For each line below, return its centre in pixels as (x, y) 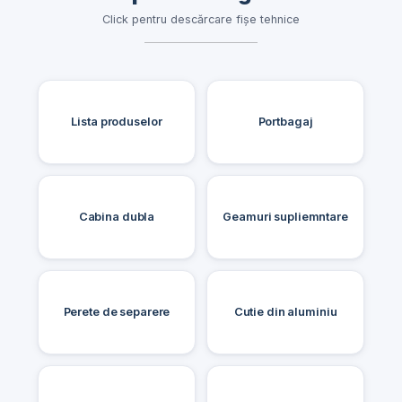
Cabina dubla (117, 216)
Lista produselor (117, 121)
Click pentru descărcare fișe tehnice (201, 20)
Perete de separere (117, 311)
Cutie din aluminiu (285, 311)
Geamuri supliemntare (285, 216)
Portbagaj (285, 121)
